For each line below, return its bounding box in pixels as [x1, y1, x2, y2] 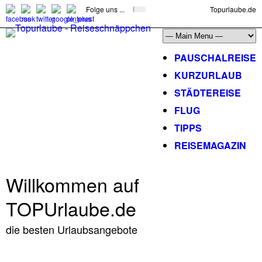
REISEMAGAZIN [174, 139, 246, 152]
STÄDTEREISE [174, 86, 241, 99]
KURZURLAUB [174, 68, 242, 82]
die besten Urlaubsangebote [6, 222, 137, 237]
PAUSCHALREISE [174, 51, 256, 64]
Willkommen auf [6, 171, 139, 198]
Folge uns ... [86, 4, 125, 14]
